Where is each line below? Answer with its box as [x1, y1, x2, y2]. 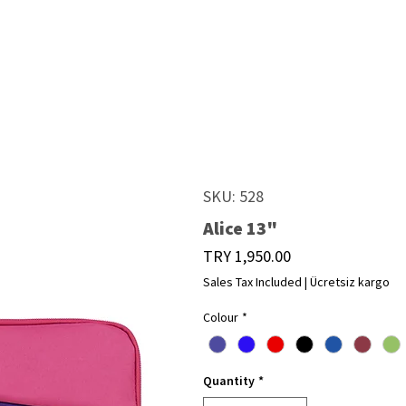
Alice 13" [203, 217, 277, 239]
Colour [203, 309, 238, 325]
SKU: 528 [203, 186, 264, 207]
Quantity [203, 372, 255, 390]
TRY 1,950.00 [203, 246, 291, 266]
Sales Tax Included [203, 274, 302, 290]
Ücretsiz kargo [310, 274, 390, 290]
